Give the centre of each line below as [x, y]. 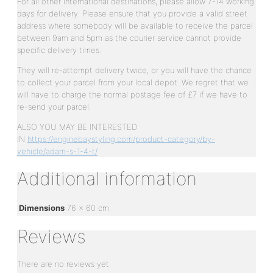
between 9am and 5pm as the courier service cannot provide [129, 37]
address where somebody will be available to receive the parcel [135, 25]
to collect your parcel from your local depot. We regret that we [133, 82]
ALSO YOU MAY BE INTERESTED [77, 126]
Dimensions [42, 207]
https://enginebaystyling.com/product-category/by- [121, 139]
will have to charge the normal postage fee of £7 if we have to [132, 94]
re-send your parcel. [54, 106]
